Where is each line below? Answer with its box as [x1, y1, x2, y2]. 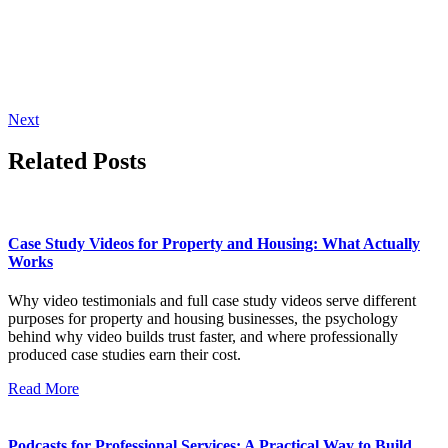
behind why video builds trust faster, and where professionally [8, 327, 398, 345]
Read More [8, 379, 79, 397]
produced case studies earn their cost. [8, 345, 241, 363]
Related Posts [8, 148, 146, 175]
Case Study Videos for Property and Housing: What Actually [8, 234, 420, 252]
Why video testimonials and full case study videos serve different [8, 291, 416, 309]
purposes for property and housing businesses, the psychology [8, 309, 398, 327]
